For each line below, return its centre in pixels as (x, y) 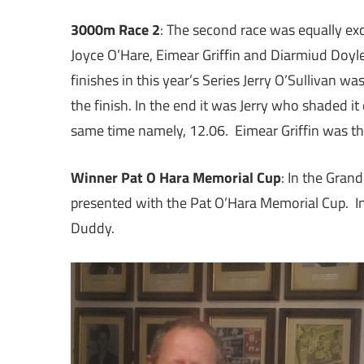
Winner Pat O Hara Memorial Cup (176, 177)
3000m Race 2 (115, 29)
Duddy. (93, 227)
